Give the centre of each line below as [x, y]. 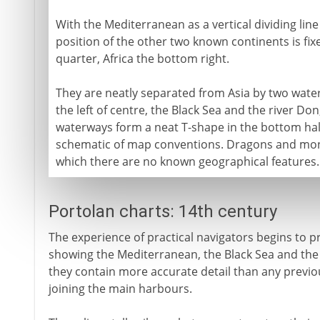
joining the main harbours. [120, 289]
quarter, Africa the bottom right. [142, 59]
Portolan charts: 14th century [162, 211]
